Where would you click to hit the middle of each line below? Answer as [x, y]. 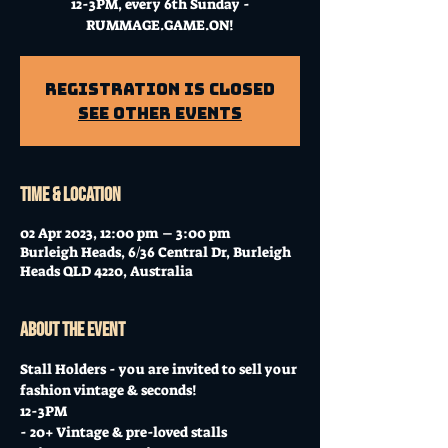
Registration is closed [160, 89]
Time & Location [70, 195]
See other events [160, 113]
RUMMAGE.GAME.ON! [160, 25]
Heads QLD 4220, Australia [106, 271]
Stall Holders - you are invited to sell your [160, 369]
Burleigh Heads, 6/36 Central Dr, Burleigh [155, 252]
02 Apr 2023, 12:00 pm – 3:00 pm [125, 233]
